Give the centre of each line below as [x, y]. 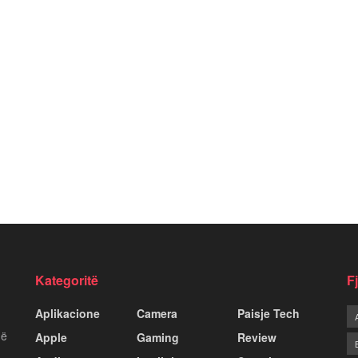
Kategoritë [67, 280]
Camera [157, 313]
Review [257, 337]
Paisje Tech [269, 313]
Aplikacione [68, 313]
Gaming [157, 337]
